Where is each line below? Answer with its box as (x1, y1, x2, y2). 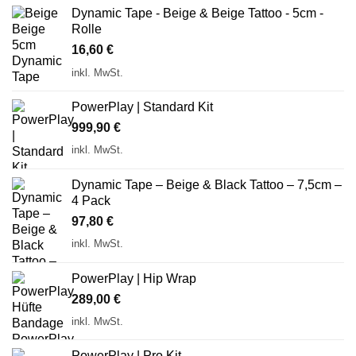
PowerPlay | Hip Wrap (72, 271, 196, 285)
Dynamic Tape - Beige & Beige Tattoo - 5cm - (72, 6, 323, 21)
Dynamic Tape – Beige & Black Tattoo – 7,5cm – (72, 177, 342, 192)
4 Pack (72, 193, 110, 207)
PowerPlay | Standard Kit (72, 99, 213, 114)
